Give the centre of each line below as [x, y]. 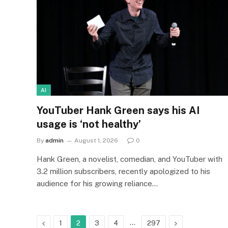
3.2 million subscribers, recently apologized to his [123, 172]
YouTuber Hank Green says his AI [118, 111]
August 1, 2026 [96, 141]
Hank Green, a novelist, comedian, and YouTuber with [130, 159]
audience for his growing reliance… [97, 184]
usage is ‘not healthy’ [89, 124]
